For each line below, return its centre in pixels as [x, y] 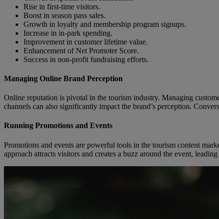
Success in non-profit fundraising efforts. [86, 59]
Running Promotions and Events [58, 126]
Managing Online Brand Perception [63, 78]
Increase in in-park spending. [68, 33]
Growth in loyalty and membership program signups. [105, 24]
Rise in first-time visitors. [62, 6]
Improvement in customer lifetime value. [86, 42]
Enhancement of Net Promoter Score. [81, 50]
